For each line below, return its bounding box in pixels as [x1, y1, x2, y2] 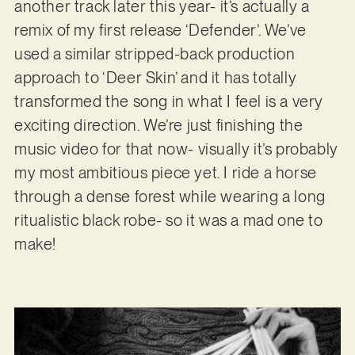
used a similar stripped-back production [13, 44, 296, 64]
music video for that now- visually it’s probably [13, 139, 338, 159]
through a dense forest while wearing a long [13, 187, 326, 207]
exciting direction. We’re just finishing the [13, 116, 303, 136]
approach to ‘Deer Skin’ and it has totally [13, 68, 297, 88]
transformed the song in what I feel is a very [13, 92, 323, 112]
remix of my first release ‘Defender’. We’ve [13, 21, 307, 40]
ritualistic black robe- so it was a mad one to [13, 211, 323, 231]
